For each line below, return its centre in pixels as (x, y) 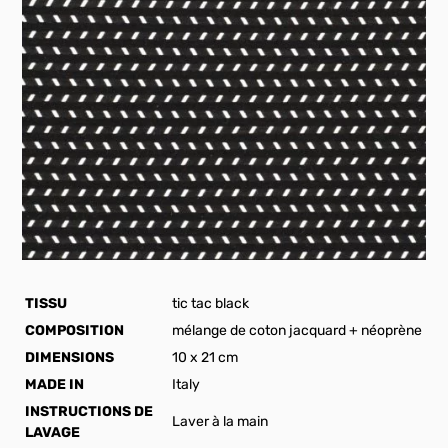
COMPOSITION (75, 330)
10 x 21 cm (205, 357)
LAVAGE (53, 432)
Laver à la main (220, 421)
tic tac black (211, 303)
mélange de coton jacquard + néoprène (297, 330)
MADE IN (55, 384)
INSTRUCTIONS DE (89, 411)
